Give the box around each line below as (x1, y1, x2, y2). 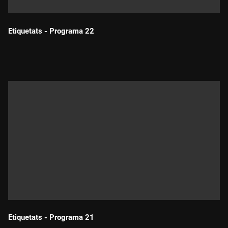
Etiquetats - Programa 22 (8, 26, 94, 36)
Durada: (14, 42, 39, 50)
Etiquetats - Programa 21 (8, 213, 94, 222)
